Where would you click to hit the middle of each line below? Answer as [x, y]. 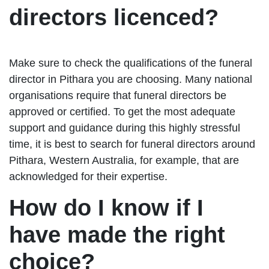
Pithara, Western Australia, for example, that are [124, 160]
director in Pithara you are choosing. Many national [131, 79]
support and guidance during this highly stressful [125, 128]
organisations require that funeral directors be [118, 95]
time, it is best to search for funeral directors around [132, 144]
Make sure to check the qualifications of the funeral [131, 63]
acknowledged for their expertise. [88, 176]
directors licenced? [114, 17]
